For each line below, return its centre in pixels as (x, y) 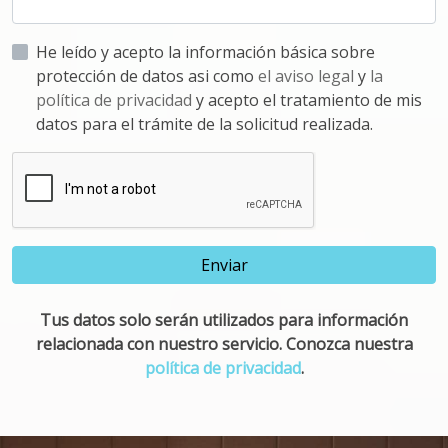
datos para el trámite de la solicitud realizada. (204, 124)
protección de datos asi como (223, 76)
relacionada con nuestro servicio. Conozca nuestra (224, 344)
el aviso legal (308, 76)
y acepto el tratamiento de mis (309, 100)
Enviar (224, 265)
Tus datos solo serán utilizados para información (224, 320)
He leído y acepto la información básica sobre (102, 52)
